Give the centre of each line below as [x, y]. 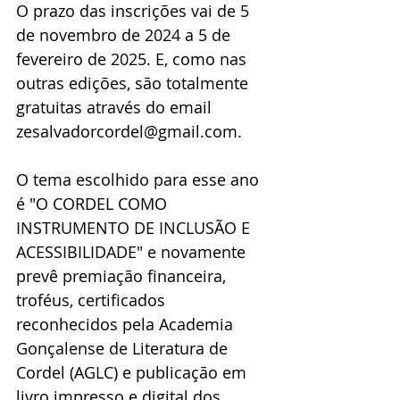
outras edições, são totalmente [134, 83]
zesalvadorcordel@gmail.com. [129, 132]
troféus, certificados [93, 300]
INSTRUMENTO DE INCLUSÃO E [135, 228]
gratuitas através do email [116, 108]
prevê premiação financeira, [123, 276]
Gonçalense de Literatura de [124, 349]
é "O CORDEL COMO [94, 204]
